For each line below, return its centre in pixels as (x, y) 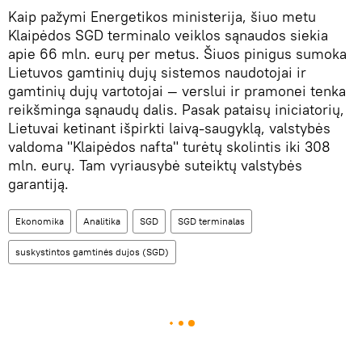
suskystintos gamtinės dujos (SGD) (92, 252)
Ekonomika (40, 221)
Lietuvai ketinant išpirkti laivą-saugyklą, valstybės (169, 128)
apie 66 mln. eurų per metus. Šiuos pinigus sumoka (177, 54)
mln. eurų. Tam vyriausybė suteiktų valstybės (155, 166)
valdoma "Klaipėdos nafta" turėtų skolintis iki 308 (169, 147)
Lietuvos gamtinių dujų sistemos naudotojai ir (157, 73)
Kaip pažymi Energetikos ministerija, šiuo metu (162, 17)
